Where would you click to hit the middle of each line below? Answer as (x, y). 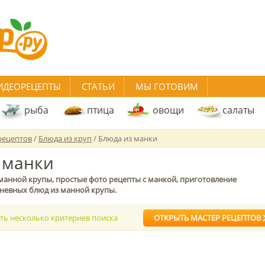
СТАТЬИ (98, 86)
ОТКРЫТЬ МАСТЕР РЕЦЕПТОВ (208, 218)
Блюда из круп (65, 138)
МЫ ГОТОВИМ (167, 86)
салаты (238, 110)
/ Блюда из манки (125, 138)
